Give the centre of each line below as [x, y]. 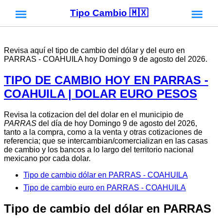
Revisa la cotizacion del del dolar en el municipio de [94, 114]
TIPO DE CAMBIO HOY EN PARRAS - [106, 80]
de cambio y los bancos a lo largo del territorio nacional [99, 149]
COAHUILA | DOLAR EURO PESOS [100, 93]
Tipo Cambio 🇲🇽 [109, 13]
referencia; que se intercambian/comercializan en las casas [106, 141]
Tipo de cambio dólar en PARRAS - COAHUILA [106, 175]
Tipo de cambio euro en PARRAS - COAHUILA [105, 187]
